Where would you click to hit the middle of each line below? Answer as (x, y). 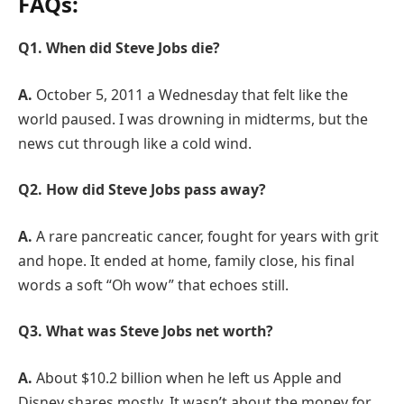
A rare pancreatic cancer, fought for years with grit (207, 236)
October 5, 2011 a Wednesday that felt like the (192, 94)
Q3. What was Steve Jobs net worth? (146, 331)
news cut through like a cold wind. (135, 143)
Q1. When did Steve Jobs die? (119, 47)
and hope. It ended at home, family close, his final (186, 260)
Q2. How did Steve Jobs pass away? (142, 190)
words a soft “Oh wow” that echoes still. (153, 285)
